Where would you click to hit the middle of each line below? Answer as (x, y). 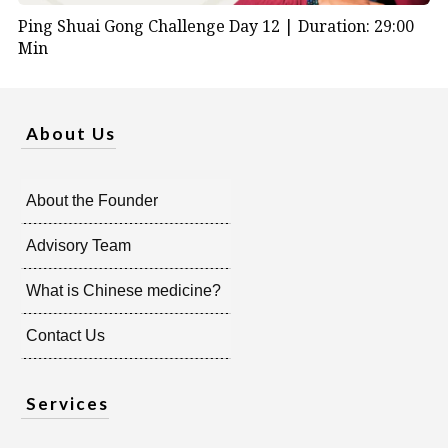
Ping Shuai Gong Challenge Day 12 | (157, 26)
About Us (71, 133)
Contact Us (65, 335)
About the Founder (92, 200)
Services (67, 403)
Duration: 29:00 (355, 26)
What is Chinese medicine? (123, 290)
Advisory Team (78, 245)
